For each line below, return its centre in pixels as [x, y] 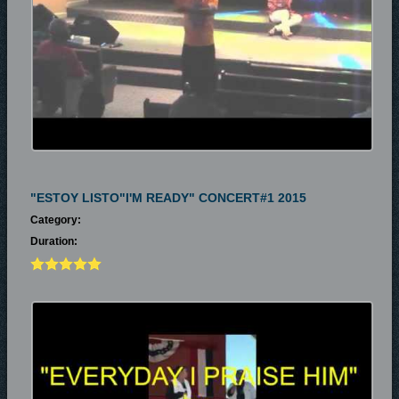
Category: [56, 220]
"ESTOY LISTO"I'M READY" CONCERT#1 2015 [168, 198]
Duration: [54, 241]
